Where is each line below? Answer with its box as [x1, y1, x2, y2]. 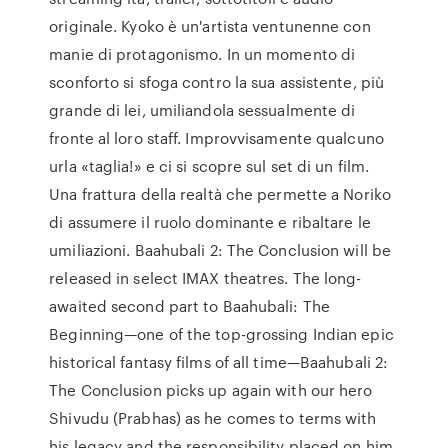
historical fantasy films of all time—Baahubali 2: [49, 351, 389, 373]
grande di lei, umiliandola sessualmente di [49, 99, 356, 121]
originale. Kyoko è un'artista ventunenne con [49, 15, 371, 37]
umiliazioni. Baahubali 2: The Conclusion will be [49, 239, 392, 261]
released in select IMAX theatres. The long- [49, 267, 362, 289]
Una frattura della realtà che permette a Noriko [49, 183, 391, 205]
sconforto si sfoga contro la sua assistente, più [49, 71, 385, 93]
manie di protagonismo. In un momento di [49, 43, 356, 65]
